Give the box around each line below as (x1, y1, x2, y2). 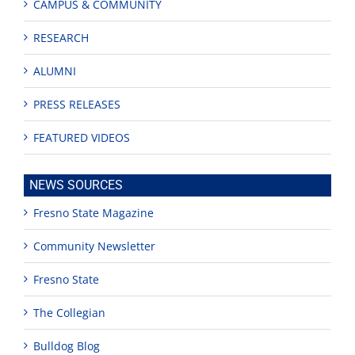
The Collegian (33, 304, 105, 320)
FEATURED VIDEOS (33, 129, 130, 145)
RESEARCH (33, 29, 89, 45)
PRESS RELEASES (33, 96, 120, 112)
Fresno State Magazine (33, 204, 154, 220)
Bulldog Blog (33, 338, 100, 353)
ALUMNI (33, 63, 76, 78)
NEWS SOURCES (29, 177, 123, 193)
